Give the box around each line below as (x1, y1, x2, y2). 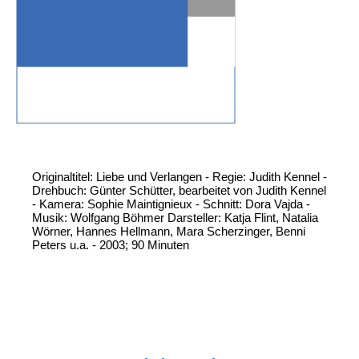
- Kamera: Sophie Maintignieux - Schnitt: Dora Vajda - (32, 197, 310, 212)
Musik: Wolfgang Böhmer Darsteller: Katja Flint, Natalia (32, 211, 318, 225)
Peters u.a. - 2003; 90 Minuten (32, 238, 189, 252)
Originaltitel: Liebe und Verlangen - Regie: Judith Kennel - (32, 170, 327, 184)
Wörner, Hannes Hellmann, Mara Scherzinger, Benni (32, 224, 305, 239)
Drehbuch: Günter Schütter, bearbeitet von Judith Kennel (32, 184, 326, 198)
